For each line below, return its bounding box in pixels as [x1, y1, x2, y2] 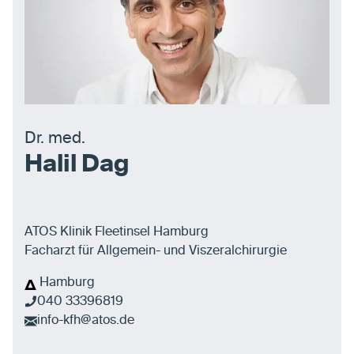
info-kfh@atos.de [37, 314, 134, 328]
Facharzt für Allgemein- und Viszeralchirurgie [24, 245, 287, 258]
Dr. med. [24, 131, 85, 148]
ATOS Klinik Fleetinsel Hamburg [24, 226, 209, 239]
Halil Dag [24, 153, 130, 177]
